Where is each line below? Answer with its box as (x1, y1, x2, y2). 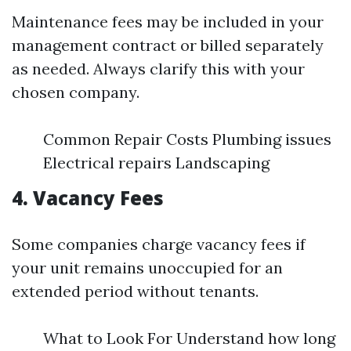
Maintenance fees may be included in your (12, 12, 324, 31)
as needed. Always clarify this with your (12, 59, 305, 78)
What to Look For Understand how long (43, 328, 335, 348)
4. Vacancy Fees (12, 185, 164, 211)
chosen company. (12, 82, 139, 102)
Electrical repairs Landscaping (43, 153, 270, 172)
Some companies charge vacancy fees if (12, 234, 306, 254)
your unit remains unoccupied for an (12, 258, 283, 277)
